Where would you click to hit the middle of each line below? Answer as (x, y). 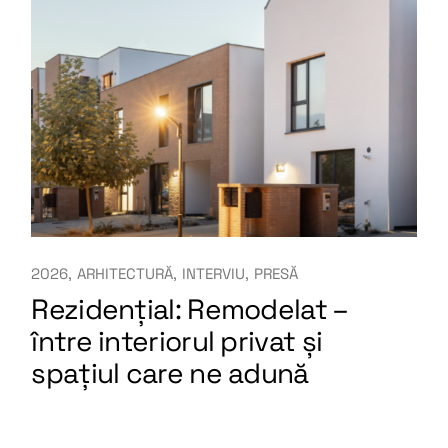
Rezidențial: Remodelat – (190, 308)
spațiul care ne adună (170, 372)
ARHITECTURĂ (125, 273)
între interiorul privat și (177, 340)
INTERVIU (214, 273)
